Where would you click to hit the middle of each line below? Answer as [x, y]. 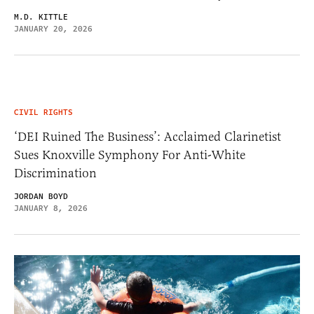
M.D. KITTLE [41, 17]
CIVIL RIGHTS [43, 112]
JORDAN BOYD [41, 196]
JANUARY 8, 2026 [51, 208]
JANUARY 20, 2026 [53, 29]
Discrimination [55, 173]
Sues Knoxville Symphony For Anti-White [130, 155]
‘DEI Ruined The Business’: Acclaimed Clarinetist [148, 136]
